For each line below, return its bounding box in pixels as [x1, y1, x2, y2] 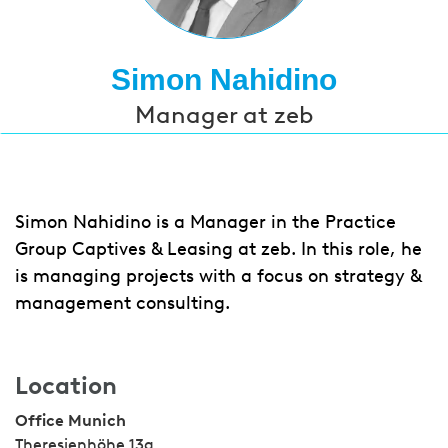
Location [15, 371, 117, 400]
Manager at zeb [134, 100, 314, 129]
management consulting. [15, 292, 230, 314]
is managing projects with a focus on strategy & [15, 265, 421, 287]
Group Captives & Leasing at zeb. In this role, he [15, 238, 422, 260]
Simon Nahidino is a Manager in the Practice [15, 211, 396, 233]
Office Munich [15, 411, 126, 430]
